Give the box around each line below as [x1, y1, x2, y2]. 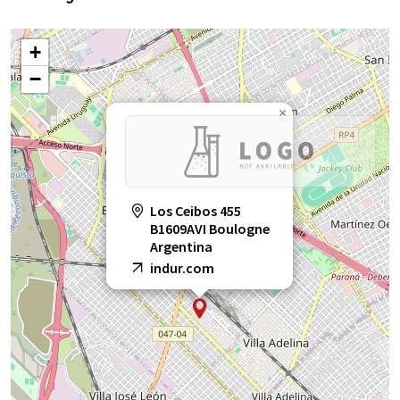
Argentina [150, 237, 212, 256]
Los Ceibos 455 [150, 202, 241, 221]
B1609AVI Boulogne [150, 220, 270, 238]
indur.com [150, 259, 214, 278]
